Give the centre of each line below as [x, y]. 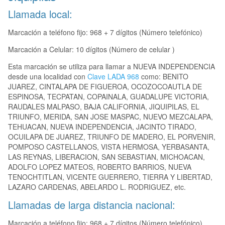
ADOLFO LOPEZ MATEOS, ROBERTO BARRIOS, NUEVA [100, 167]
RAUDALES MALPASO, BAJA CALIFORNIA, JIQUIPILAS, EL [104, 107]
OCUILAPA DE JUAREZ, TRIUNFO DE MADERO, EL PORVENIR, [112, 137]
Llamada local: [40, 14]
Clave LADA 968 [113, 77]
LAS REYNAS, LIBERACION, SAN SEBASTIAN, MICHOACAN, [106, 157]
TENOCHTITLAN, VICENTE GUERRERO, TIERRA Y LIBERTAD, [110, 177]
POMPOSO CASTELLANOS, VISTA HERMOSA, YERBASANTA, [109, 147]
